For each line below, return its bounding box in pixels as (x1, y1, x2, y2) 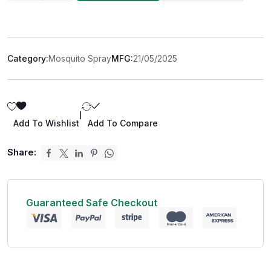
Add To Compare (88, 117, 158, 128)
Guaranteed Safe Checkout (26, 196, 157, 209)
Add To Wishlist (13, 117, 79, 128)
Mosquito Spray (48, 53, 111, 64)
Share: (7, 146, 36, 158)
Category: (7, 53, 48, 64)
